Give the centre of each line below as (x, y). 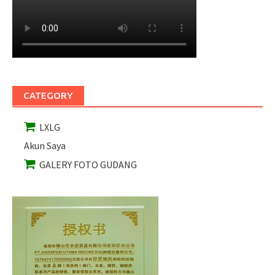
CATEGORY (48, 96)
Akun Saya (45, 146)
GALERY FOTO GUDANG (87, 164)
